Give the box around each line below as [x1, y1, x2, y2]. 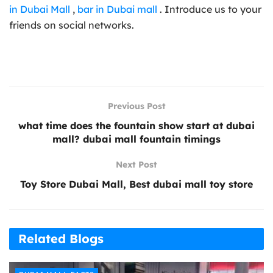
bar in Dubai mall [77, 2, 157, 15]
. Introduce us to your [157, 2, 261, 15]
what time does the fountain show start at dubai [18, 119, 255, 132]
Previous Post [107, 100, 166, 112]
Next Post [116, 158, 157, 170]
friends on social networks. [9, 18, 134, 31]
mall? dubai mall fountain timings [52, 132, 221, 145]
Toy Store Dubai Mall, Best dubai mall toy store [20, 177, 253, 190]
